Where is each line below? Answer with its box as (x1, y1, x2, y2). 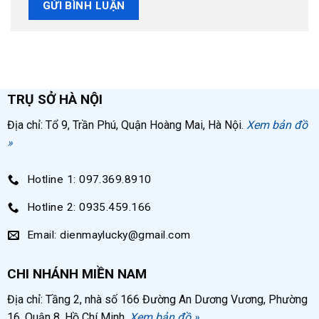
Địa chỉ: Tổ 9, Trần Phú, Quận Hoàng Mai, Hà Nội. (6, 117, 246, 132)
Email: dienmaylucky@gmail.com (26, 229, 191, 242)
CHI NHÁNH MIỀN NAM (6, 265, 147, 282)
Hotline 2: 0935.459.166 (26, 201, 152, 214)
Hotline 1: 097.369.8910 (26, 173, 152, 187)
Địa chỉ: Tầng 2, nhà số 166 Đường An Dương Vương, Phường (6, 292, 308, 306)
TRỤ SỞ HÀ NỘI (6, 90, 103, 108)
